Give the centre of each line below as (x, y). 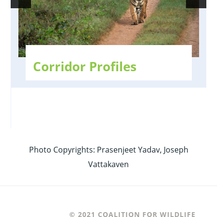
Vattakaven (108, 164)
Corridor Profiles (85, 66)
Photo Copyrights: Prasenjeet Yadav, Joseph (108, 149)
